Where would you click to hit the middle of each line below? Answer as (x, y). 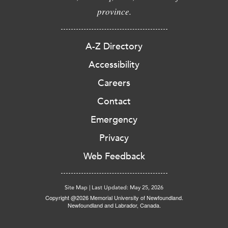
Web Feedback (114, 156)
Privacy (114, 138)
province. (114, 12)
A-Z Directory (114, 47)
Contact (114, 102)
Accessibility (114, 65)
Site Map (76, 188)
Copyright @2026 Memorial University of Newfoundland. (114, 198)
